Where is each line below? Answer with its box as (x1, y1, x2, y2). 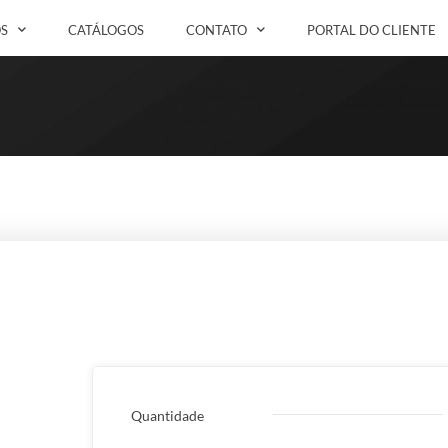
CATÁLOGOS (68, 21, 144, 38)
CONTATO (186, 21, 247, 38)
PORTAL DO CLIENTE (307, 21, 436, 38)
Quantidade (131, 406, 204, 424)
